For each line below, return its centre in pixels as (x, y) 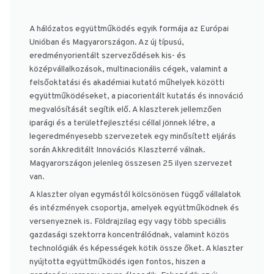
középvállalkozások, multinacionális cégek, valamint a (128, 70)
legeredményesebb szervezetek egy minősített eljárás (133, 137)
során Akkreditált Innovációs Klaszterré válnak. (117, 150)
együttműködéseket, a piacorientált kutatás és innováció (136, 97)
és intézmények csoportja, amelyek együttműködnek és (134, 209)
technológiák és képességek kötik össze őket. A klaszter (136, 249)
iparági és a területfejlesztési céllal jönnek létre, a (122, 124)
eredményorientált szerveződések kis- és (108, 56)
